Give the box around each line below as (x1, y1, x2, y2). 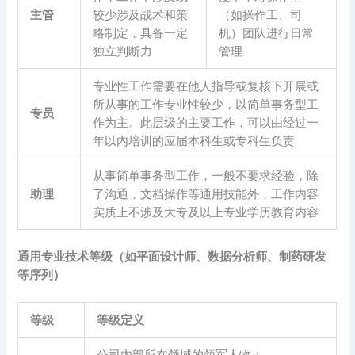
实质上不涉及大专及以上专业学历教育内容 (93, 203, 319, 219)
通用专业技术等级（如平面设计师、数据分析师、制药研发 (17, 247, 327, 264)
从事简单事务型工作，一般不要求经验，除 (93, 166, 319, 183)
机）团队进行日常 (219, 24, 315, 40)
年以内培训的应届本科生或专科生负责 (93, 132, 296, 148)
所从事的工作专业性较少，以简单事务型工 (93, 95, 319, 112)
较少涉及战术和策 (93, 6, 189, 22)
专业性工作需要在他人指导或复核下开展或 (93, 77, 319, 94)
